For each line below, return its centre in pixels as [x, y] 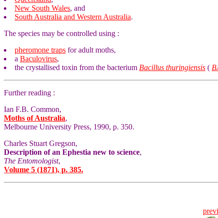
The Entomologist [31, 161]
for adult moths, [91, 50]
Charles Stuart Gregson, [41, 143]
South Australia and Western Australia [73, 17]
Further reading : [29, 93]
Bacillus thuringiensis [172, 67]
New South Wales [42, 8]
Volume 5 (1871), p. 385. [44, 170]
